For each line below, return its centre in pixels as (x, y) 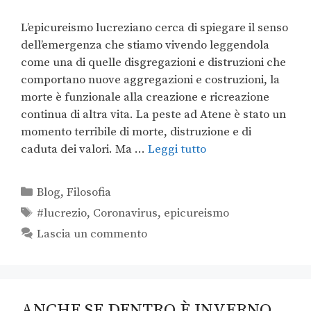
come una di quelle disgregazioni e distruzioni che (153, 63)
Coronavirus (126, 213)
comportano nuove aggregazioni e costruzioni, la (150, 80)
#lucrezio (62, 213)
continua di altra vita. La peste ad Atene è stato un (153, 115)
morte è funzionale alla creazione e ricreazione (145, 98)
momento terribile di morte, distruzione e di (136, 132)
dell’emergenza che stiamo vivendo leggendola (145, 45)
